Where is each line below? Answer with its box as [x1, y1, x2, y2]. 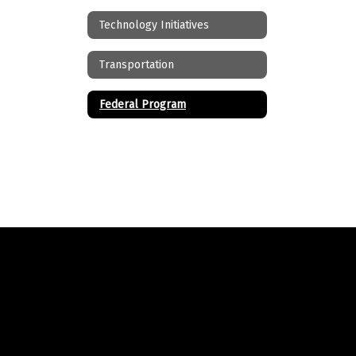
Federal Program [99, 97, 186, 111]
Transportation [99, 57, 174, 72]
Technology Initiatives [99, 17, 209, 32]
